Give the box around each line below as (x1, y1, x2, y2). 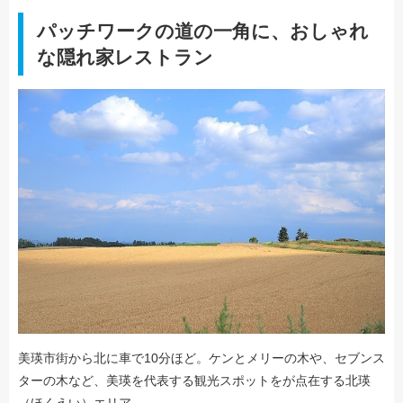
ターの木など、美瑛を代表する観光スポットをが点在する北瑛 (18, 373, 371, 389)
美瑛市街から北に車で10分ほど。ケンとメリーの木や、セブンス (18, 351, 385, 366)
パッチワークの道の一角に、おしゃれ (37, 21, 369, 42)
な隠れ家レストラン (37, 47, 213, 68)
